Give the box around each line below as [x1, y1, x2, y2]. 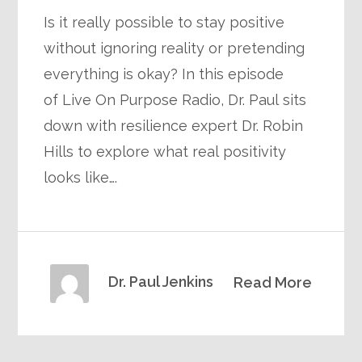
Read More [233, 273, 312, 291]
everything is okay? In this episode [44, 65, 284, 82]
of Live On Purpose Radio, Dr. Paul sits [44, 90, 307, 108]
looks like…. [44, 168, 118, 186]
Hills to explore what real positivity [44, 142, 287, 160]
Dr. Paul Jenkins [108, 272, 214, 290]
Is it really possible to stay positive [44, 13, 285, 31]
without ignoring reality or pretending [44, 39, 305, 57]
